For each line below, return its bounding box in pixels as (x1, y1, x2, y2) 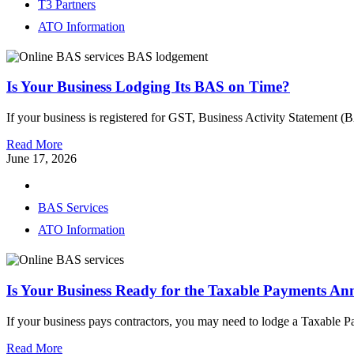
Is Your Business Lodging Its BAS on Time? (6, 78, 290, 96)
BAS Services (38, 201, 108, 215)
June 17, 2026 (6, 152, 77, 166)
